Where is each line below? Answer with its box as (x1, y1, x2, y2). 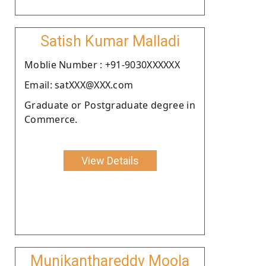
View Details (81, 154, 139, 167)
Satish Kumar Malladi (40, 32, 180, 50)
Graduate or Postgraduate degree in (24, 98, 195, 112)
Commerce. (24, 112, 78, 126)
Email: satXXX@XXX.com (24, 78, 134, 91)
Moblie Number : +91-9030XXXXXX (24, 58, 180, 71)
